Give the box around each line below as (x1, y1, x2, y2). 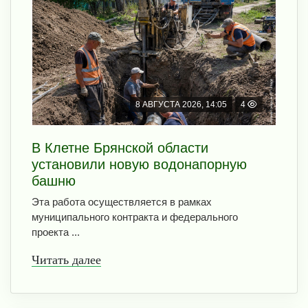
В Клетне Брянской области (32, 140, 208, 155)
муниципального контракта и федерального (32, 210, 238, 223)
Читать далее (32, 252, 101, 267)
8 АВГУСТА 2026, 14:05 (135, 99, 227, 109)
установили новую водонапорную (32, 156, 247, 172)
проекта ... (32, 225, 80, 238)
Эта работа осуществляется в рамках (32, 195, 212, 208)
